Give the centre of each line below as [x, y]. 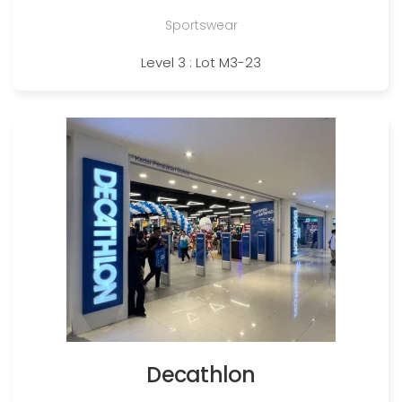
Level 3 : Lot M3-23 [201, 62]
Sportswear [201, 25]
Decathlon [201, 375]
